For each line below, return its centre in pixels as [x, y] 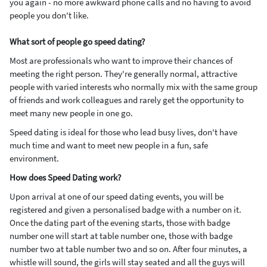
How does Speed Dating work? [65, 177]
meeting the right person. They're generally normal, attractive [123, 74]
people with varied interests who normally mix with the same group [133, 87]
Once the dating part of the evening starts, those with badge [120, 223]
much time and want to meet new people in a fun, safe [109, 145]
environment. [34, 158]
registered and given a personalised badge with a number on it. [125, 209]
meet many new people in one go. [71, 113]
